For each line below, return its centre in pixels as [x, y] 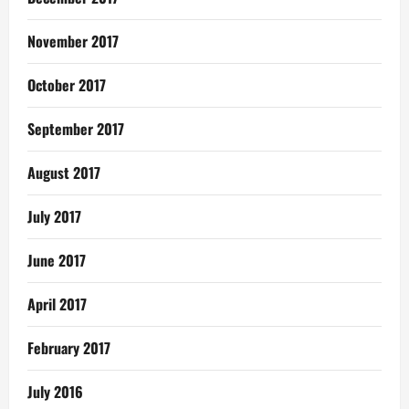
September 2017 [76, 128]
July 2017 [54, 216]
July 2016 [55, 391]
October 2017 [67, 84]
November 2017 [73, 41]
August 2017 [64, 172]
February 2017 [69, 347]
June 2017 [57, 260]
